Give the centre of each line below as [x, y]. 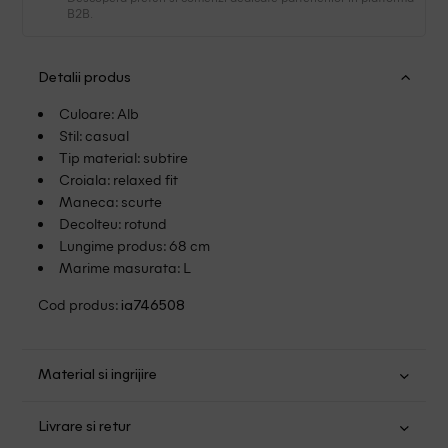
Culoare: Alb [99, 113]
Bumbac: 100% [86, 410]
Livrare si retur [85, 428]
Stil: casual [94, 135]
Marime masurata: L [125, 267]
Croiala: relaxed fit [119, 179]
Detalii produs [85, 78]
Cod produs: [80, 304]
